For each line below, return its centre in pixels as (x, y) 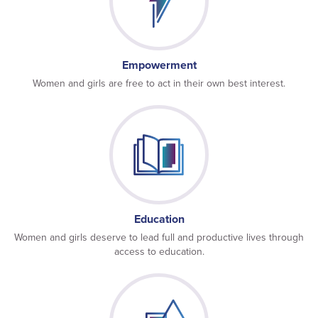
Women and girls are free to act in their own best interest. (159, 83)
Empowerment (159, 65)
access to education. (159, 251)
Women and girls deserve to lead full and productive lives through (159, 237)
